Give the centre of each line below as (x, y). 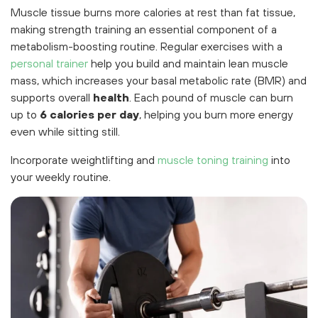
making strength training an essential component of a (144, 29)
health (111, 98)
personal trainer (49, 64)
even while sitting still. (65, 132)
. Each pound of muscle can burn (211, 98)
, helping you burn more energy (216, 115)
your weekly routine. (61, 177)
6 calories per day (89, 115)
